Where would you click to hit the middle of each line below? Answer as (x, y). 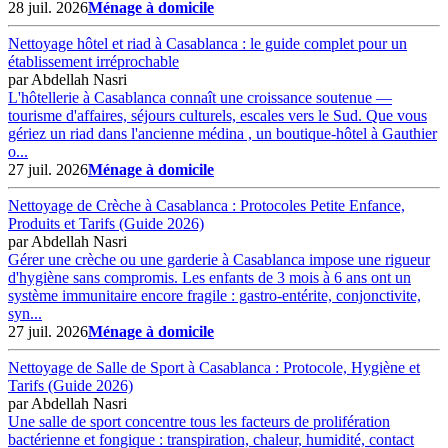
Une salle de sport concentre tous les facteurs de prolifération (199, 421)
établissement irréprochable (93, 61)
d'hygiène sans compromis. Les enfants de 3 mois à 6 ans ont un (209, 277)
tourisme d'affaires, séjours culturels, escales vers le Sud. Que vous (217, 115)
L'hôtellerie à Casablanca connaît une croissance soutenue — (200, 97)
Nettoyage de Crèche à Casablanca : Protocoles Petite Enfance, (206, 205)
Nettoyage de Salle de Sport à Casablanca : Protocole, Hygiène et (214, 367)
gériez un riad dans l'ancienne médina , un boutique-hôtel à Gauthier (222, 133)
